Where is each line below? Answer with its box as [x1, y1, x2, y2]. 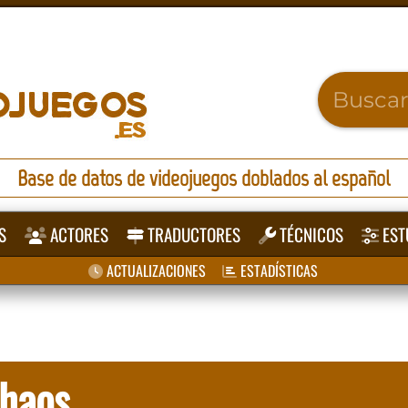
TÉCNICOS [276, 221, 344, 248]
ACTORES [46, 221, 109, 248]
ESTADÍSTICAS [236, 260, 318, 281]
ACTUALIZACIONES [102, 260, 206, 281]
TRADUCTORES [144, 221, 241, 248]
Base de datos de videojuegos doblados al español [17, 165, 391, 191]
